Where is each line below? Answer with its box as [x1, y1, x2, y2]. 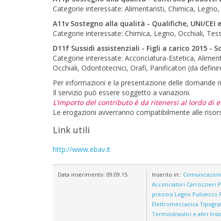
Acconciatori [152, 181, 185, 188]
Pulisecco [192, 190, 218, 198]
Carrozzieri [186, 181, 216, 188]
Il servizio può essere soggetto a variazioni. [53, 88, 190, 97]
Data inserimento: [58, 171, 107, 178]
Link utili [53, 124, 90, 136]
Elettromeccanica [152, 200, 198, 208]
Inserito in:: [152, 171, 183, 178]
